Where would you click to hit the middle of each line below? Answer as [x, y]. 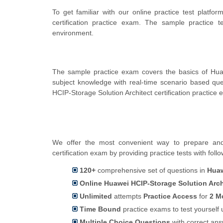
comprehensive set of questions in [151, 170]
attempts [128, 196]
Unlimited [96, 196]
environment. [73, 33]
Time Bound [100, 209]
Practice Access [170, 196]
